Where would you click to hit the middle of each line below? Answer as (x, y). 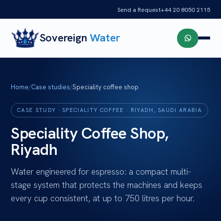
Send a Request (139, 9)
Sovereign (65, 38)
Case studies (51, 87)
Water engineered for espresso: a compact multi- (101, 171)
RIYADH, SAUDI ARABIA (166, 110)
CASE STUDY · (40, 110)
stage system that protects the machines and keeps (107, 185)
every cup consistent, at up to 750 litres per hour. (103, 198)
